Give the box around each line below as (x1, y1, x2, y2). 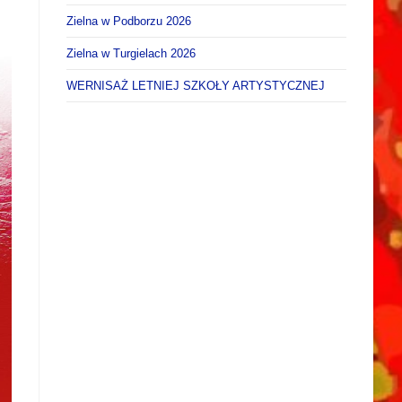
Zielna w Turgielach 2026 (66, 46, 197, 60)
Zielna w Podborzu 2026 (66, 13, 192, 28)
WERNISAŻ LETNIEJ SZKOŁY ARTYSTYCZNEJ (66, 78, 326, 92)
